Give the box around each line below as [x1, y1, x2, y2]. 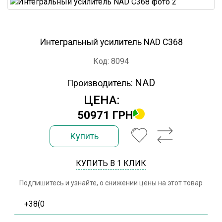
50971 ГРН [77, 109, 133, 121]
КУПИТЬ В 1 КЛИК [76, 159, 146, 168]
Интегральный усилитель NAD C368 [39, 37, 183, 47]
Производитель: [67, 78, 133, 88]
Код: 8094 [93, 56, 129, 66]
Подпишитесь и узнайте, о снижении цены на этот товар [19, 179, 203, 187]
